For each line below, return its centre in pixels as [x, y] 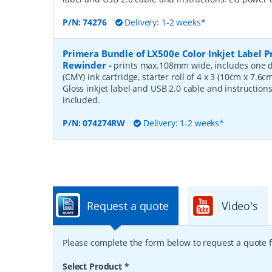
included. [81, 100]
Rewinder [84, 65]
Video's [240, 206]
